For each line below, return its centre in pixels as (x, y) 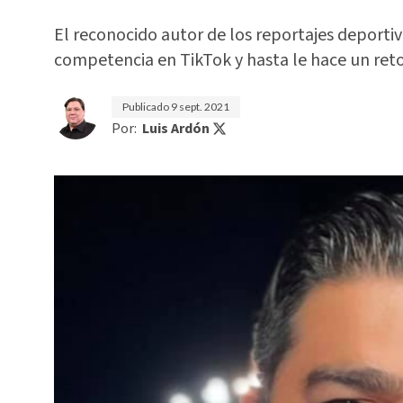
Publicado (147, 107)
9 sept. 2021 (200, 107)
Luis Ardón (176, 129)
